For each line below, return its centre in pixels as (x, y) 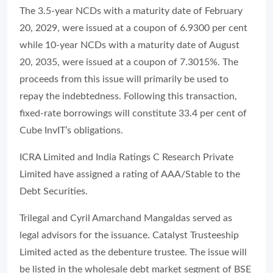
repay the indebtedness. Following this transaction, (128, 96)
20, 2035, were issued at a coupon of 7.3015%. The (129, 62)
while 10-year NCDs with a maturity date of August (129, 45)
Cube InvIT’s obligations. (71, 130)
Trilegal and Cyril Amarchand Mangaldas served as (126, 218)
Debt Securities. (54, 191)
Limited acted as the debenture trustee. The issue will (133, 252)
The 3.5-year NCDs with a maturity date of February (131, 11)
